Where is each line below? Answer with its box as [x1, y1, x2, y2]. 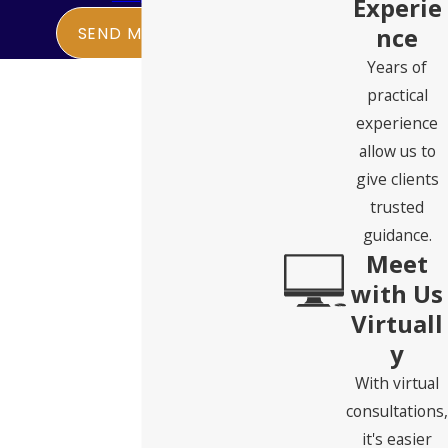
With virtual [355, 372, 439, 395]
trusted [370, 196, 424, 219]
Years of [367, 56, 427, 79]
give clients [355, 168, 439, 191]
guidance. [362, 224, 432, 247]
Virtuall [351, 307, 443, 341]
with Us [351, 277, 443, 311]
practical [366, 84, 428, 107]
